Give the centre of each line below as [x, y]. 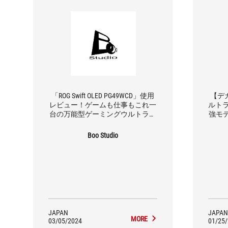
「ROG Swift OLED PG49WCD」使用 [103, 95]
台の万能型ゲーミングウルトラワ [103, 114]
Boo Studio [103, 135]
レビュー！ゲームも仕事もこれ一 [103, 105]
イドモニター [103, 123]
